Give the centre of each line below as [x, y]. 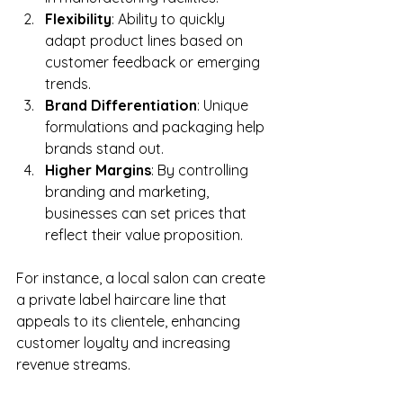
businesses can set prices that [148, 214]
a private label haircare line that [123, 300]
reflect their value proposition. [144, 235]
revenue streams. [73, 365]
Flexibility [78, 19]
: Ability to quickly [170, 19]
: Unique [224, 106]
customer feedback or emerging [154, 63]
